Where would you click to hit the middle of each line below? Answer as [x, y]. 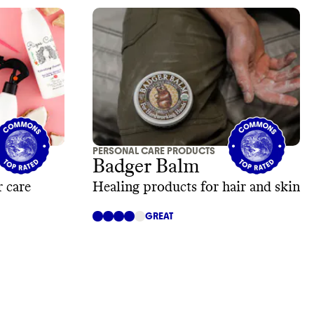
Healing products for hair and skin [196, 187]
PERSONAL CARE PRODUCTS [154, 151]
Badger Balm [146, 167]
